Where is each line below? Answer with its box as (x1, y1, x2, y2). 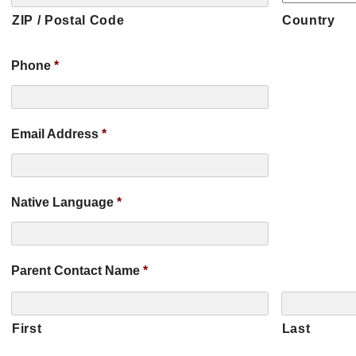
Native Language (11, 195, 114, 209)
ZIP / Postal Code (12, 14, 125, 27)
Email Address (11, 127, 99, 141)
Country (282, 14, 335, 27)
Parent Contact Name (11, 264, 140, 277)
